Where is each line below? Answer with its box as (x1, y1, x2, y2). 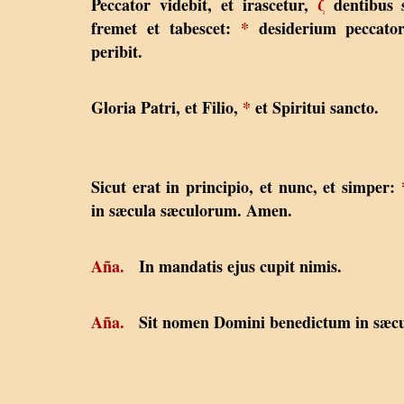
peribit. (91, 39, 142, 63)
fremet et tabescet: (91, 15, 241, 40)
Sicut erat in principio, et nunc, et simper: (91, 174, 401, 198)
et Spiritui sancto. (251, 95, 379, 119)
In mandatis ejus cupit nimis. (124, 253, 342, 278)
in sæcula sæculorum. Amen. (91, 197, 292, 222)
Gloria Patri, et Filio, (91, 95, 243, 119)
